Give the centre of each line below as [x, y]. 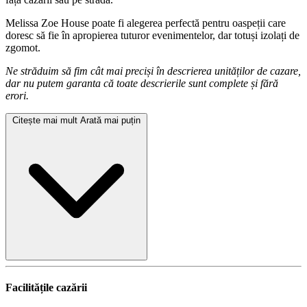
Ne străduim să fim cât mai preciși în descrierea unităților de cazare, [153, 71]
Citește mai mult [45, 120]
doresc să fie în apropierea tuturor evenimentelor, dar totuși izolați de [152, 35]
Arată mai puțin [110, 120]
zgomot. [23, 47]
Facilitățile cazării [46, 287]
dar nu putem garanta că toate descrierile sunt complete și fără [142, 83]
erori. [17, 95]
